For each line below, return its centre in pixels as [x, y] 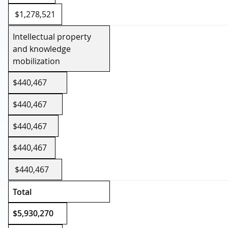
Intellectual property [52, 36]
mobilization [37, 61]
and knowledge [42, 49]
